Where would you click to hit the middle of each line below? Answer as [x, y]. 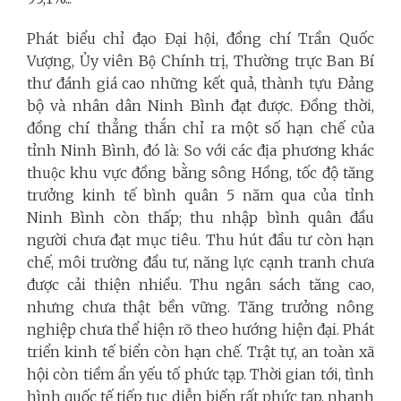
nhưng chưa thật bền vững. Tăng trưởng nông [200, 307]
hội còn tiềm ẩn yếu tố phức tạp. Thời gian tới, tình [200, 374]
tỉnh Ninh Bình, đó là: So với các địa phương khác [200, 150]
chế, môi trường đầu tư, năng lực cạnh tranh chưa [200, 262]
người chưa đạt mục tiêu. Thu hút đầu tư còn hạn [200, 239]
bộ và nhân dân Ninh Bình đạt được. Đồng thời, [200, 105]
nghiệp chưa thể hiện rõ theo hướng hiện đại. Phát [200, 329]
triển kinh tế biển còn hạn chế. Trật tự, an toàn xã [200, 351]
